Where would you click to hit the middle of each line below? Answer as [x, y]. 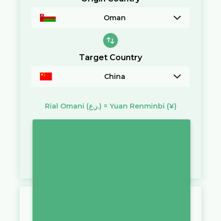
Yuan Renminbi [137, 106]
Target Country [110, 57]
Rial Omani [64, 106]
